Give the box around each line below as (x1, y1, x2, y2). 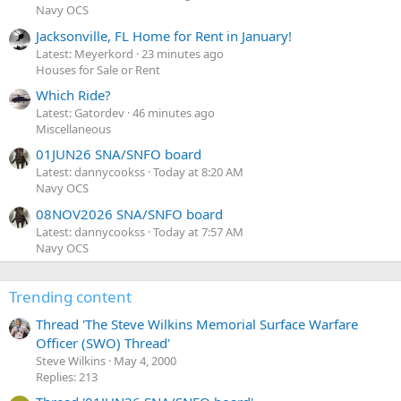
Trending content (9, 286, 132, 307)
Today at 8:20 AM (153, 164, 243, 181)
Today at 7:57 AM (153, 223, 243, 240)
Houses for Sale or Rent (36, 61, 160, 78)
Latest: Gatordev (36, 104, 124, 121)
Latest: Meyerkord (36, 45, 133, 62)
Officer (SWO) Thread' (36, 333, 170, 352)
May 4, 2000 (114, 352, 176, 369)
